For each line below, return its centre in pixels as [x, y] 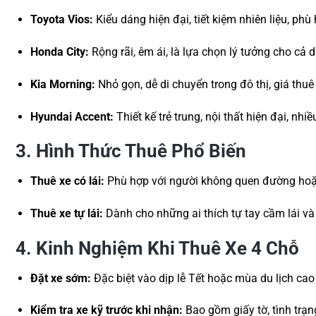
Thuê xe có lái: [67, 181]
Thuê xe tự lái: [66, 213]
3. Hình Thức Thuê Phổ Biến [131, 151]
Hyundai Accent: [72, 116]
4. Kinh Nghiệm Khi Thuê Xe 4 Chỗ [157, 248]
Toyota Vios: [61, 20]
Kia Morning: [62, 84]
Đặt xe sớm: [60, 278]
